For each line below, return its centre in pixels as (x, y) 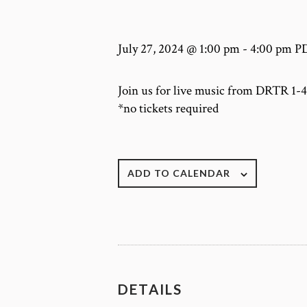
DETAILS (150, 290)
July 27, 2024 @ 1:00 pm (179, 49)
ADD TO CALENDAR (179, 173)
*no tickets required (168, 109)
